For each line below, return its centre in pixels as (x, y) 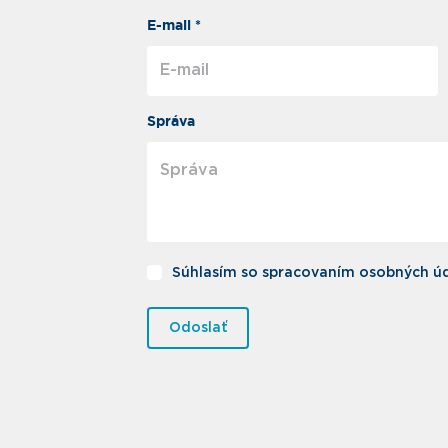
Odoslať (198, 327)
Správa (171, 121)
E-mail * (174, 25)
